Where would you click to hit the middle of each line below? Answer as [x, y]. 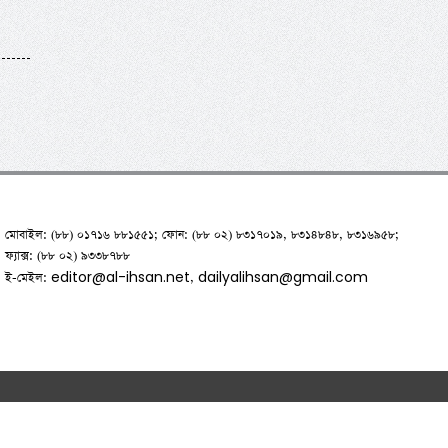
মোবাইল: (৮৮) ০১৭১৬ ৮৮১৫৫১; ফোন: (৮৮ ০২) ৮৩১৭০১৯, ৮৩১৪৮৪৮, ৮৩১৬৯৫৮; [201, 235]
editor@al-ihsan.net [120, 277]
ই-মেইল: [27, 278]
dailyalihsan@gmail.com [282, 277]
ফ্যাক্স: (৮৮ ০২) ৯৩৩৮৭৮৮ [67, 256]
